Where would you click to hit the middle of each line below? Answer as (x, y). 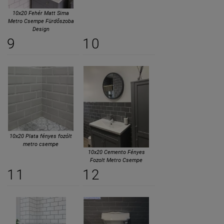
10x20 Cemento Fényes (116, 152)
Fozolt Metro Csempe (116, 160)
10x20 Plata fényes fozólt (41, 136)
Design (41, 29)
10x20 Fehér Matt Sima (41, 13)
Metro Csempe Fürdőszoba (41, 21)
